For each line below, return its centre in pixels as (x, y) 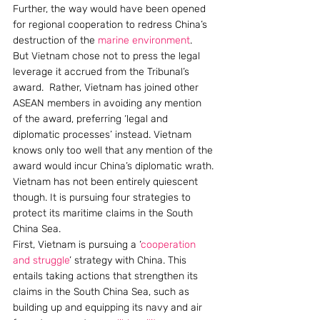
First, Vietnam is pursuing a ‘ (77, 245)
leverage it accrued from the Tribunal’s (102, 72)
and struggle (41, 260)
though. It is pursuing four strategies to (103, 197)
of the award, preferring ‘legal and (92, 119)
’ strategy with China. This (129, 260)
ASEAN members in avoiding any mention (109, 103)
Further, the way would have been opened (111, 9)
